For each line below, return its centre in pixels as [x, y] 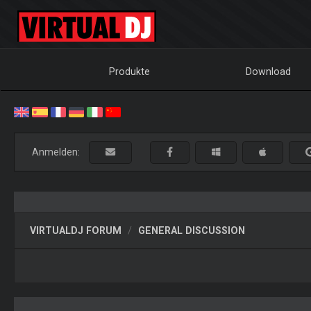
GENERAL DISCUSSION [191, 230]
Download [269, 72]
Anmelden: [59, 152]
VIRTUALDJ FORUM [75, 230]
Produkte [130, 72]
